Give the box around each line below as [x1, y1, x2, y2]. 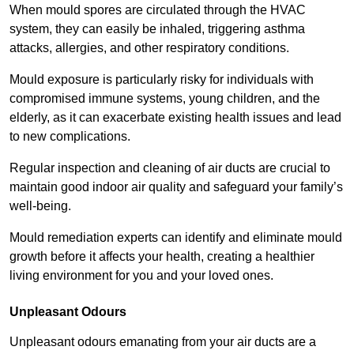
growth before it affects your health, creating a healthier [9, 250, 314, 264]
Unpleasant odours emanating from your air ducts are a [9, 335, 316, 349]
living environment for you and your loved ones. [9, 269, 273, 283]
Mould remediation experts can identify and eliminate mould [9, 231, 342, 245]
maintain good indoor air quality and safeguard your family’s [9, 180, 343, 194]
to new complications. [9, 130, 134, 144]
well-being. [9, 199, 74, 213]
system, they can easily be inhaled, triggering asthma [9, 22, 305, 36]
